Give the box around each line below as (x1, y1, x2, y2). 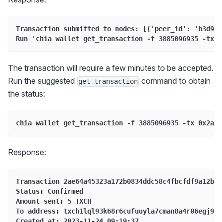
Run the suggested (8, 75, 77, 86)
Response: (8, 147, 46, 157)
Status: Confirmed (16, 187, 83, 195)
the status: (8, 88, 45, 99)
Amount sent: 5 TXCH (16, 197, 91, 205)
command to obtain (139, 75, 211, 86)
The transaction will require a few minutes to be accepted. (8, 62, 214, 73)
